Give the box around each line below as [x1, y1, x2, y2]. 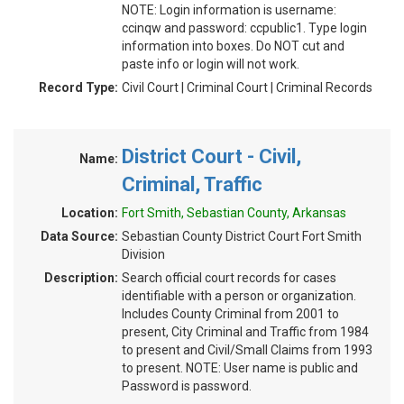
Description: [44, 271, 118, 285]
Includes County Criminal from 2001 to [122, 307, 339, 321]
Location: [61, 206, 118, 220]
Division [122, 247, 165, 262]
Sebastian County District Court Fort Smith [122, 229, 362, 243]
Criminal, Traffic [122, 173, 262, 196]
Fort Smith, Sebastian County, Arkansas [122, 206, 346, 220]
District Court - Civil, [122, 145, 301, 168]
